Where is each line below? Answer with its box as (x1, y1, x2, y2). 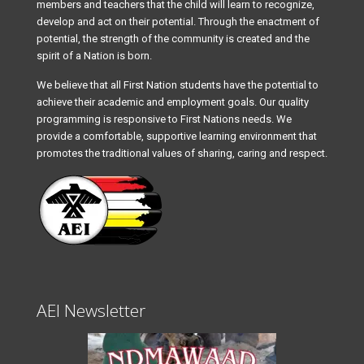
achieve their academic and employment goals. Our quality (37, 95, 309, 108)
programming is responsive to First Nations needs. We (37, 112, 292, 125)
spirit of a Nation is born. (37, 49, 152, 62)
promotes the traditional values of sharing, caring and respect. (37, 146, 327, 159)
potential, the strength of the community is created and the (37, 32, 310, 45)
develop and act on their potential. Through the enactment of (37, 15, 319, 28)
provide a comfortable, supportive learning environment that (37, 129, 317, 142)
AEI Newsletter (37, 298, 145, 322)
